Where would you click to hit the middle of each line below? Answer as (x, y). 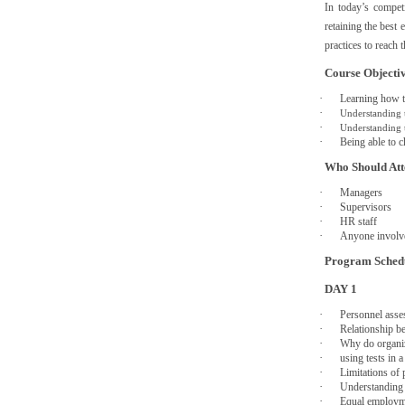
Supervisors (367, 207)
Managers (362, 193)
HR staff (359, 222)
